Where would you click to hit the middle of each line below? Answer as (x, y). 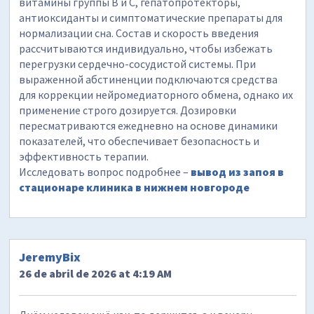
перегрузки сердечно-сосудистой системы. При (138, 63)
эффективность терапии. (84, 156)
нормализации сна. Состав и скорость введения (139, 33)
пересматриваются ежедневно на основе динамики (149, 125)
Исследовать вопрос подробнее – (105, 171)
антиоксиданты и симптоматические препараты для (151, 17)
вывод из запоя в (238, 171)
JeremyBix (50, 257)
